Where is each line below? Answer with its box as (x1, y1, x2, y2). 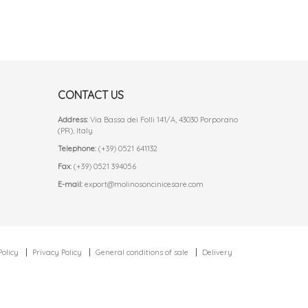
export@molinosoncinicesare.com (84, 179, 203, 190)
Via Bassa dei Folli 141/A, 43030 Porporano (87, 115, 238, 125)
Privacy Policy (32, 247, 82, 258)
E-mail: (57, 179, 82, 190)
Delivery (202, 247, 232, 258)
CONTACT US (57, 88, 124, 102)
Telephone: (57, 144, 96, 154)
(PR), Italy (57, 126, 93, 136)
